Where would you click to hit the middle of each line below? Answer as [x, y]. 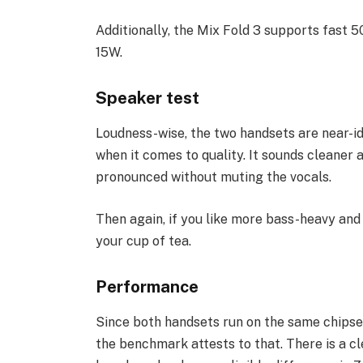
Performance [147, 286]
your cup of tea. [143, 241]
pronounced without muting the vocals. [213, 177]
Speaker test [147, 97]
